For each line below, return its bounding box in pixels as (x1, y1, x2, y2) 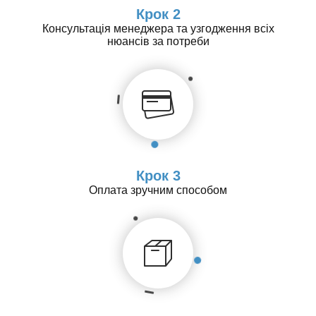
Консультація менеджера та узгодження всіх (42, 22, 274, 35)
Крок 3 (135, 167, 181, 183)
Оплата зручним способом (89, 183, 227, 196)
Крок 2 (135, 6, 181, 22)
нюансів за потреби (107, 35, 209, 47)
